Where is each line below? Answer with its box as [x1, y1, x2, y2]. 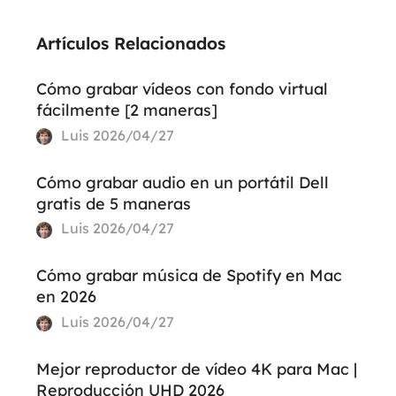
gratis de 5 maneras [35, 193, 191, 214]
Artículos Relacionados [35, 33, 225, 55]
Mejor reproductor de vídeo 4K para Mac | [35, 359, 357, 380]
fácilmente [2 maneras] [35, 99, 217, 120]
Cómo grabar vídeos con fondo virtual [35, 78, 328, 99]
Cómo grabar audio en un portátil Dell [35, 171, 329, 193]
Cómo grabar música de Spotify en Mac [35, 265, 342, 286]
